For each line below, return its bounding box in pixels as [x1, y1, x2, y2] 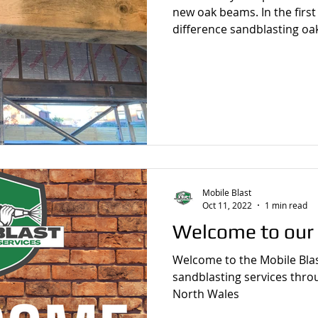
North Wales [172, 285, 239, 302]
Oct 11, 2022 [202, 199, 252, 211]
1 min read [265, 199, 307, 211]
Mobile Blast [202, 187, 251, 198]
